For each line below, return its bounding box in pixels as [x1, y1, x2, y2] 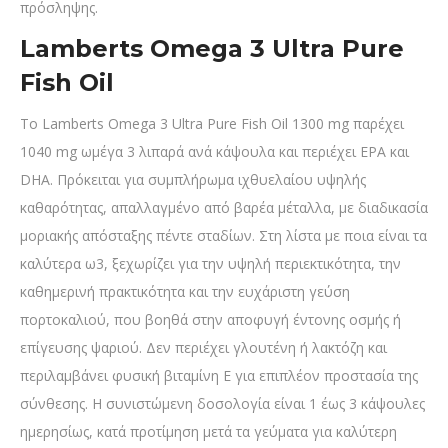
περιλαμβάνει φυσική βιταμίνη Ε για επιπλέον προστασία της [20, 366, 418, 386]
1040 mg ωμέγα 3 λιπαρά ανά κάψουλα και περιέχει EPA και [20, 142, 409, 162]
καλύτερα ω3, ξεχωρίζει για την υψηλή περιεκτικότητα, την [20, 254, 401, 274]
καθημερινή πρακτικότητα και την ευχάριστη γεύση [20, 282, 350, 302]
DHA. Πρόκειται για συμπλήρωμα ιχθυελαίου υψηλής [20, 170, 366, 190]
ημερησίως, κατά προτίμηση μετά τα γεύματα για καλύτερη [20, 422, 397, 442]
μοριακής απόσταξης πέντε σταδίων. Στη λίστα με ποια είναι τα [20, 226, 427, 246]
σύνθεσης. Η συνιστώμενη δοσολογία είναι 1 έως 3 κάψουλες [20, 394, 425, 414]
